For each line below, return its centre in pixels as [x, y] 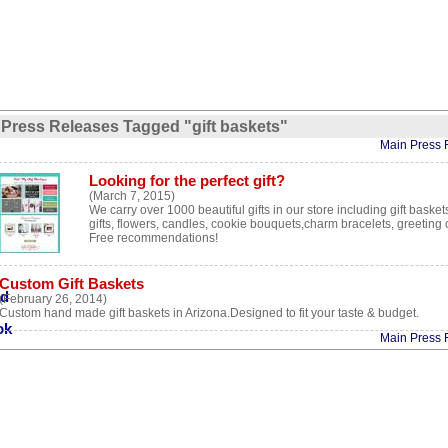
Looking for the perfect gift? [187, 181]
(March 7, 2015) [132, 196]
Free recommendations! [153, 238]
